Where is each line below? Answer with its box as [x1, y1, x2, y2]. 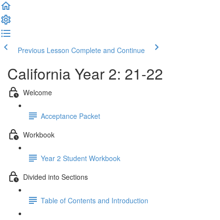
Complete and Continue [71, 45, 145, 55]
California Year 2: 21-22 [7, 63, 163, 84]
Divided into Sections [23, 171, 88, 182]
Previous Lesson [18, 45, 69, 55]
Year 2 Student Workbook [41, 153, 120, 163]
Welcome [23, 87, 52, 97]
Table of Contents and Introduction [41, 195, 148, 205]
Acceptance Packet [41, 110, 100, 121]
